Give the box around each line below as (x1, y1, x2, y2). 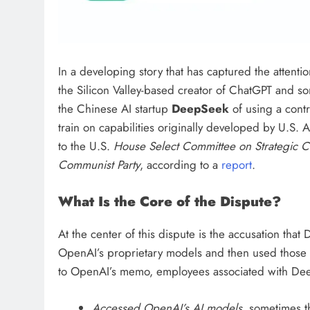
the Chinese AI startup (58, 100, 172, 117)
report (221, 156, 252, 173)
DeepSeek (172, 100, 229, 117)
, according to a (140, 156, 221, 173)
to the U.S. (58, 137, 113, 154)
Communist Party (58, 156, 140, 173)
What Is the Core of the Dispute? (58, 192, 281, 212)
